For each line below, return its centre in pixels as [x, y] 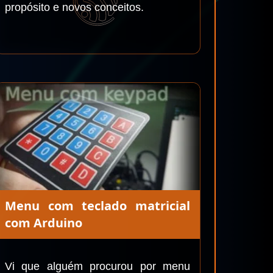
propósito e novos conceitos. [74, 7]
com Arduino [44, 223]
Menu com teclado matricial [97, 206]
